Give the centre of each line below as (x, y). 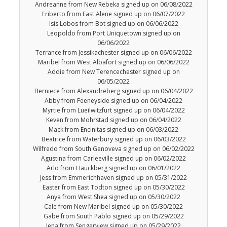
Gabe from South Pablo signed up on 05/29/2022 (113, 216)
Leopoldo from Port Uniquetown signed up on (113, 33)
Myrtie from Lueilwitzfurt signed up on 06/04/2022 (113, 110)
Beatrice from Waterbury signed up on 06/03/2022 (113, 139)
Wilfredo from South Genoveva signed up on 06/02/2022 (113, 149)
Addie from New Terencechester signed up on (113, 72)
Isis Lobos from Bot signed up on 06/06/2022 (113, 24)
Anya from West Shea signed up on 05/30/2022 (113, 197)
